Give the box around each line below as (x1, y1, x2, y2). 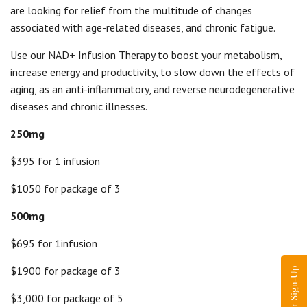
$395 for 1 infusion (10, 154, 100, 168)
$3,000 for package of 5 (10, 291, 123, 305)
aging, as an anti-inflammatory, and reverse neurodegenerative (10, 82, 295, 96)
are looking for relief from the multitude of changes (10, 3, 252, 17)
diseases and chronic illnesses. (10, 99, 147, 113)
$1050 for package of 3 (10, 182, 121, 195)
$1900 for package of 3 (10, 264, 121, 278)
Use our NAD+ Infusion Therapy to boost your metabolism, (10, 48, 282, 62)
